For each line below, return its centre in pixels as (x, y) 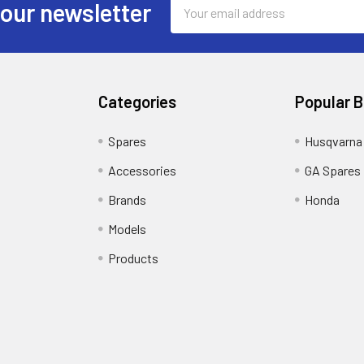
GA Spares (332, 170)
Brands (128, 199)
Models (128, 228)
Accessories (143, 170)
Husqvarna (333, 141)
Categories (138, 101)
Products (134, 258)
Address (193, 21)
